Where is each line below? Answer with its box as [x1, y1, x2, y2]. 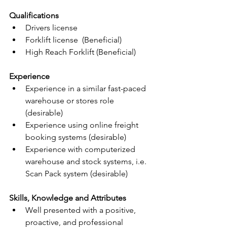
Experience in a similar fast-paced [25, 84, 148, 93]
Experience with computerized [25, 144, 137, 154]
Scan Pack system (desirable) [25, 169, 128, 178]
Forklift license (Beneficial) [25, 35, 122, 45]
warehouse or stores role [25, 96, 116, 105]
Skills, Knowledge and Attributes [9, 193, 126, 203]
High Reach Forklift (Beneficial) [25, 47, 136, 57]
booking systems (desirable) [25, 132, 126, 142]
